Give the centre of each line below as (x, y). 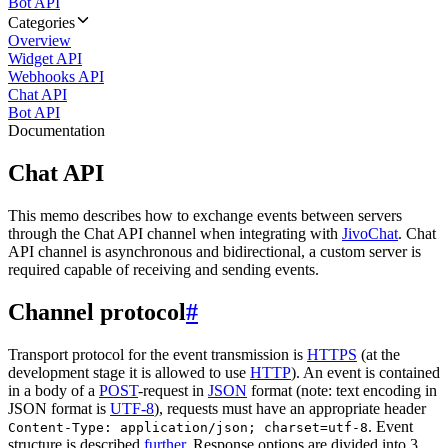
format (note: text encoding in (342, 390)
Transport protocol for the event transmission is (157, 354)
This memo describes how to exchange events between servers (205, 215)
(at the (378, 354)
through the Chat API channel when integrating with (175, 233)
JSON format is (59, 408)
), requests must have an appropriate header (290, 408)
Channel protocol (97, 311)
